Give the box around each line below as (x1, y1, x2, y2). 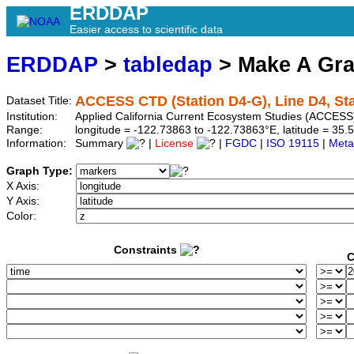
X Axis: (6, 180, 43, 193)
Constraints (113, 244, 180, 257)
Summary (75, 137, 126, 150)
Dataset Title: (6, 95, 75, 107)
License (155, 137, 194, 150)
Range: (6, 124, 46, 137)
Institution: (6, 111, 61, 123)
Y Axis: (6, 195, 43, 208)
